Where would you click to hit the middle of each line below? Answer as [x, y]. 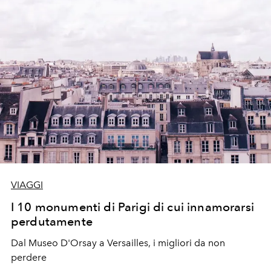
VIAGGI [27, 185]
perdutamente [52, 222]
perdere [29, 258]
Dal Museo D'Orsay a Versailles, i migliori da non [118, 243]
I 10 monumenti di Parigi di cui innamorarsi [132, 207]
